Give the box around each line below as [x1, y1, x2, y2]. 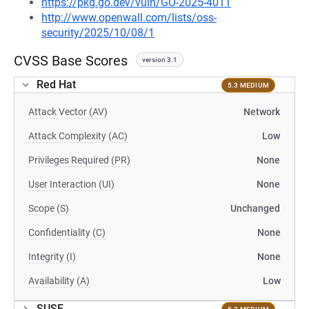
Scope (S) [28, 203, 69, 214]
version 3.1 [142, 56, 177, 63]
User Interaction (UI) [28, 179, 114, 190]
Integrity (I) [28, 251, 76, 262]
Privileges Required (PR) [28, 154, 130, 166]
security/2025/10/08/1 [41, 26, 154, 39]
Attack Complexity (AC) [28, 130, 128, 141]
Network [243, 106, 280, 117]
